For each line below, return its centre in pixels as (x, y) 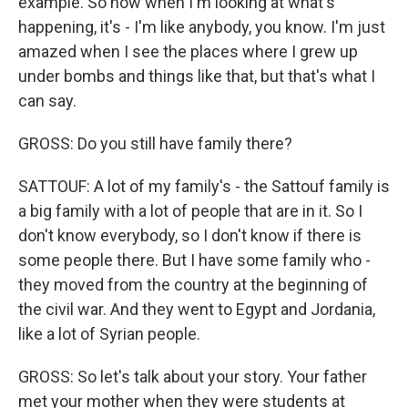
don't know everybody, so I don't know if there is (190, 236)
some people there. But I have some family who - (194, 260)
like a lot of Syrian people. (109, 334)
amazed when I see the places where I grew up (188, 52)
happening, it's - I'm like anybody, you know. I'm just (202, 27)
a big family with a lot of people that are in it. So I (190, 211)
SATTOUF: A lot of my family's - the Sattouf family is (204, 187)
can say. (47, 101)
